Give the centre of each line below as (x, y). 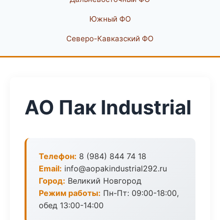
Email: (50, 168)
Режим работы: (70, 193)
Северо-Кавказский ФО (110, 39)
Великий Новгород (103, 181)
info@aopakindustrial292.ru (114, 168)
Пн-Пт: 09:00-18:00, (140, 193)
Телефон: (58, 156)
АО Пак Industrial (108, 107)
